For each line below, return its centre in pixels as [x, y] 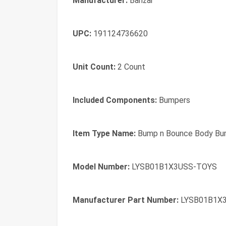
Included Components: [115, 100]
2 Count [130, 67]
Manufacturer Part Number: [126, 200]
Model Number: [101, 167]
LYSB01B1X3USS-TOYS [173, 167]
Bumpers [174, 100]
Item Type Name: [104, 133]
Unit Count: [94, 67]
